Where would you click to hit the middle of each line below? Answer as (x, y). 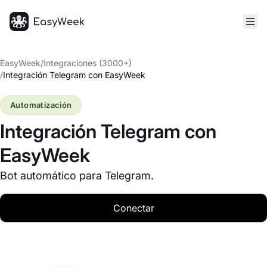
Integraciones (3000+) (88, 63)
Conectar (133, 208)
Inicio (21, 38)
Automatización (41, 105)
